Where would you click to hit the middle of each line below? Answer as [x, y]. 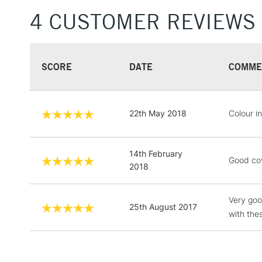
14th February [156, 153]
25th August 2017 [163, 206]
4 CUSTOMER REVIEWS [143, 21]
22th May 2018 [158, 113]
